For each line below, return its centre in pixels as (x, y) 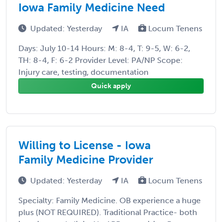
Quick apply (111, 86)
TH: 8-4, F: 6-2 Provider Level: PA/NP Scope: (101, 60)
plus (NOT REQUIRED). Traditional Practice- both (108, 212)
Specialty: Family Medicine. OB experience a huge (110, 200)
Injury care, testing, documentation (83, 72)
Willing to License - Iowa (84, 145)
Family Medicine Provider (86, 159)
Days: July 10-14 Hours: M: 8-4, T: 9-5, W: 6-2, (104, 48)
